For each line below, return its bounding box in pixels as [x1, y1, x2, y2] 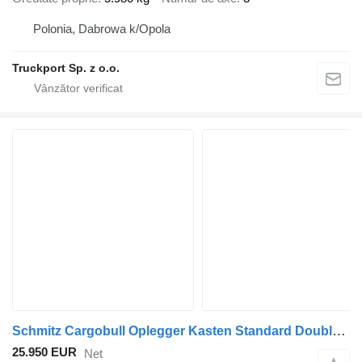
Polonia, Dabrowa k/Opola [33, 21, 170, 36]
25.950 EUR [12, 344, 77, 359]
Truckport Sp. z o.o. [12, 61, 120, 74]
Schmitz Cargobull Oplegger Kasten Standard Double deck [332, 322, 346, 339]
